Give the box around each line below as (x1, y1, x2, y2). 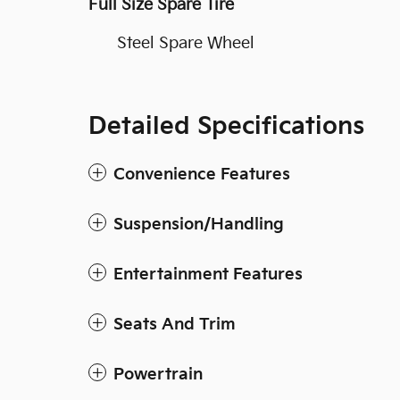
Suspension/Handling (113, 215, 284, 234)
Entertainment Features (113, 265, 303, 284)
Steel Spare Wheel (117, 34, 254, 53)
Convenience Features (113, 165, 290, 184)
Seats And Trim (113, 315, 236, 334)
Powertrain (113, 365, 203, 384)
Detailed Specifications (88, 112, 364, 141)
